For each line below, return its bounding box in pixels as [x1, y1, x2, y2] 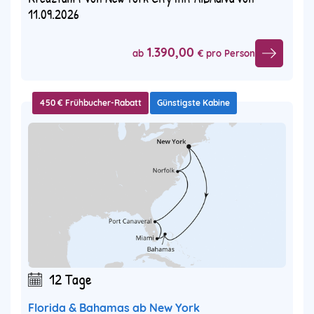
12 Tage [49, 268, 92, 289]
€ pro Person [198, 48, 255, 60]
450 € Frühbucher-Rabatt [39, 97, 142, 108]
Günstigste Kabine [157, 97, 230, 108]
